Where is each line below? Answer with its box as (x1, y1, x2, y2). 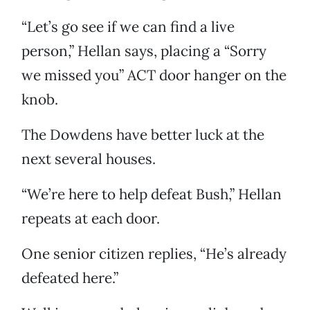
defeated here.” (21, 268, 118, 288)
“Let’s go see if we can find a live (21, 17, 235, 37)
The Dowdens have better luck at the (21, 125, 264, 145)
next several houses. (21, 149, 156, 169)
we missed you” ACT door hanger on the (21, 66, 286, 85)
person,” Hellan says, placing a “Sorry (21, 42, 266, 61)
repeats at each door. (21, 209, 160, 228)
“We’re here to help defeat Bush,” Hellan (21, 185, 282, 204)
